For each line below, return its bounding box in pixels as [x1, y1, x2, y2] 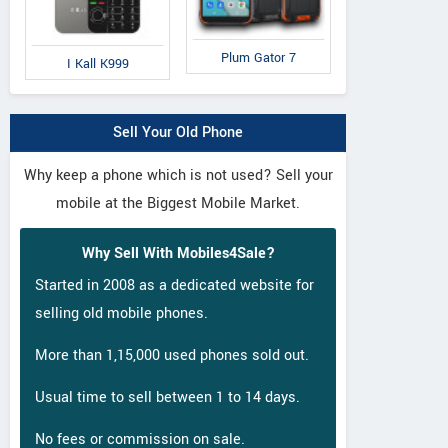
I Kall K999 [66, 54, 129, 73]
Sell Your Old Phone [113, 121, 243, 143]
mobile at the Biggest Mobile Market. [56, 192, 300, 214]
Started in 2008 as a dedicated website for [35, 274, 314, 296]
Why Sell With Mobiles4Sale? [81, 242, 275, 264]
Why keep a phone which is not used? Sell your [23, 164, 333, 186]
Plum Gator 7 [220, 49, 296, 68]
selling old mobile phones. [35, 302, 208, 324]
